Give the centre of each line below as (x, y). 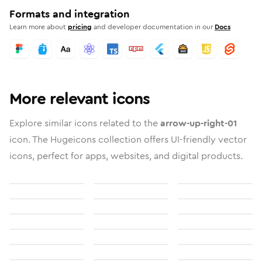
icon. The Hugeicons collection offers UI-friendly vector (128, 139)
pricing (80, 27)
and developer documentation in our (153, 27)
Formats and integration (70, 14)
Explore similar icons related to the (85, 123)
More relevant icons (80, 99)
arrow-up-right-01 (199, 123)
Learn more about (38, 27)
